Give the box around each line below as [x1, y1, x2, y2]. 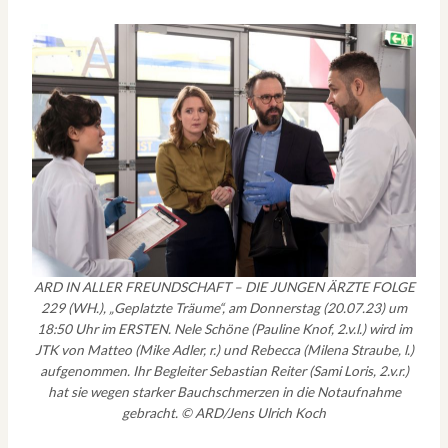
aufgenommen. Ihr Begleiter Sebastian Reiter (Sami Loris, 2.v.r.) [39, 363, 409, 380]
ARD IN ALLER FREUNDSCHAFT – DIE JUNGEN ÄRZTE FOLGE [33, 279, 415, 296]
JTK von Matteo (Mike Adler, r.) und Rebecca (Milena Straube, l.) [34, 342, 414, 359]
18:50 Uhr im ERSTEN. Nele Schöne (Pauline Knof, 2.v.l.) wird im [36, 321, 412, 338]
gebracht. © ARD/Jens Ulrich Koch [122, 405, 326, 422]
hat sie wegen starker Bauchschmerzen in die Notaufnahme [47, 384, 401, 401]
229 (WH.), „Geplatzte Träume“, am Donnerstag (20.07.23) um [41, 300, 407, 317]
